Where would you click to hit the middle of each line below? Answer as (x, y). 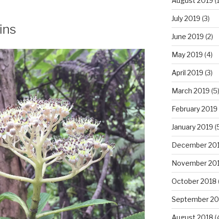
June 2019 (187, 36)
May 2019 (187, 54)
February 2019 (194, 109)
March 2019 (190, 90)
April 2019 (187, 72)
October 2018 (194, 181)
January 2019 (192, 127)
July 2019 (186, 18)
